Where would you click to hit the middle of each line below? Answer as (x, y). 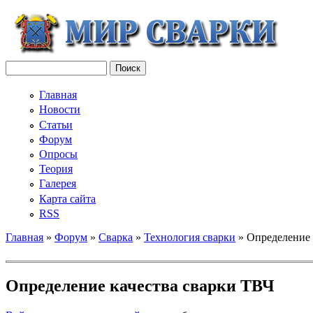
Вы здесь (40, 254)
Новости (60, 110)
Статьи (56, 124)
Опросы (58, 154)
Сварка (116, 237)
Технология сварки (190, 237)
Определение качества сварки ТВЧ (140, 285)
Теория (56, 169)
